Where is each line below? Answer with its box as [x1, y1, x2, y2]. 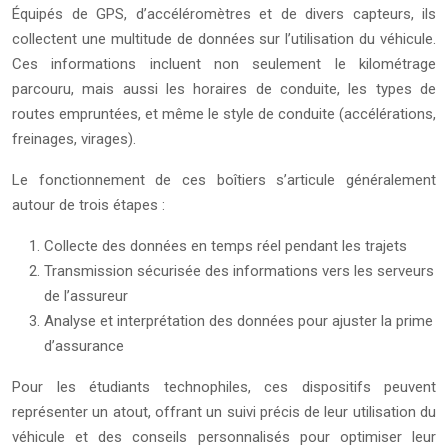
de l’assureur [44, 287, 128, 306]
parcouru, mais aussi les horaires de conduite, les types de [12, 80, 436, 99]
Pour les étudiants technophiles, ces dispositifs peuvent [12, 378, 436, 397]
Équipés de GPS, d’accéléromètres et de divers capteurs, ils [12, 5, 436, 24]
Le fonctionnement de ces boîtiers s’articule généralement [12, 171, 436, 190]
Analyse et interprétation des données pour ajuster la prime [44, 312, 433, 331]
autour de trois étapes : [12, 196, 165, 215]
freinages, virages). [12, 130, 136, 149]
